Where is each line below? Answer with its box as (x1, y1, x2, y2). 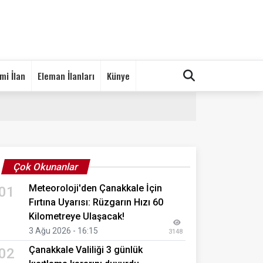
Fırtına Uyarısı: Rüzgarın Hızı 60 (29, 196, 163, 208)
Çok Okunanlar (12, 160, 80, 173)
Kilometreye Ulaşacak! (29, 210, 124, 222)
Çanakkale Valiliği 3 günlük (29, 244, 143, 255)
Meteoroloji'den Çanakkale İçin (29, 182, 162, 194)
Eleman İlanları (38, 68, 95, 83)
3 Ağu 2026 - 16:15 (29, 225, 98, 235)
